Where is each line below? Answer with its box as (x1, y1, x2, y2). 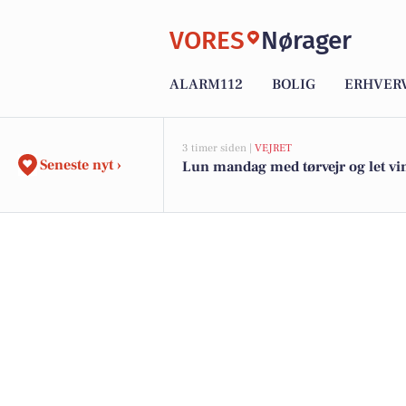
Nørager (261, 24, 352, 55)
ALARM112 (169, 75, 243, 94)
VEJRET (255, 141, 292, 155)
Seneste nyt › (40, 156, 121, 174)
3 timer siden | (182, 141, 255, 155)
